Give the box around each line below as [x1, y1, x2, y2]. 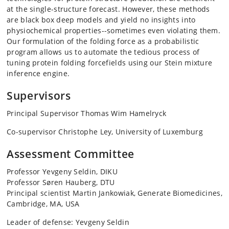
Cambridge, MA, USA [7, 199, 80, 209]
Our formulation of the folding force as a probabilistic [7, 36, 199, 47]
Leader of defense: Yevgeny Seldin [7, 217, 129, 227]
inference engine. [7, 68, 70, 79]
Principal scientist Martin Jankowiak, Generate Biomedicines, [7, 188, 222, 198]
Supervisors [7, 88, 71, 103]
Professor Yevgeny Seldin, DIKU [7, 167, 118, 177]
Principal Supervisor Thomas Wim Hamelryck [7, 108, 167, 119]
